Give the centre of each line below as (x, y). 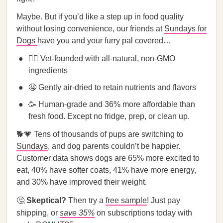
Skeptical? (46, 200)
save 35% (77, 213)
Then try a (86, 200)
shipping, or (38, 213)
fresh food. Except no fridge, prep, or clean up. (109, 116)
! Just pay (164, 200)
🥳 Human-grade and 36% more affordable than (112, 104)
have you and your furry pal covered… (104, 41)
